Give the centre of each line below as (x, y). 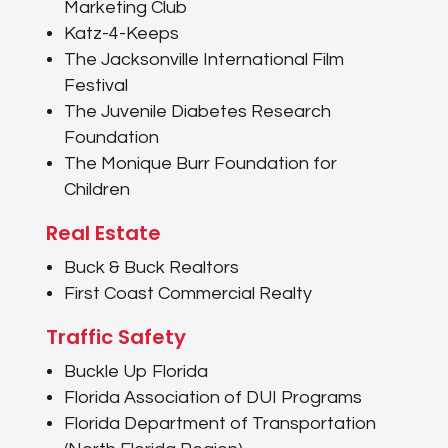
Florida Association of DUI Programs (212, 398)
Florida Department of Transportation (219, 424)
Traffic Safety (115, 337)
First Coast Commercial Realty (187, 294)
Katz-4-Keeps (121, 34)
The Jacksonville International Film (203, 60)
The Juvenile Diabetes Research (197, 112)
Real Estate (103, 233)
